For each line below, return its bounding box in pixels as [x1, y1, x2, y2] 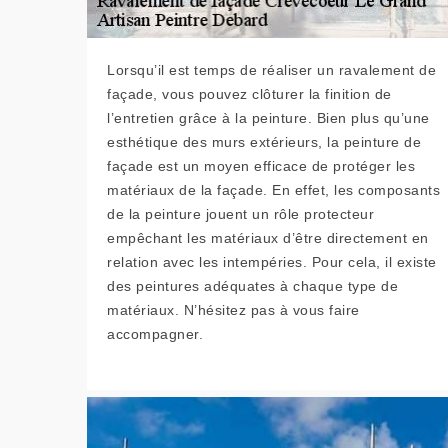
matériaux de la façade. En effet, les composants [107, 182, 440, 198]
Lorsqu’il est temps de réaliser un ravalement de [107, 62, 436, 78]
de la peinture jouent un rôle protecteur [107, 206, 374, 222]
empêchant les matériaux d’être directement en [107, 230, 429, 246]
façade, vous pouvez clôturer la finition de [107, 86, 392, 102]
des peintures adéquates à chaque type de [107, 278, 398, 294]
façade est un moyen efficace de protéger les [107, 158, 415, 174]
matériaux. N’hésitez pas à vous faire [107, 302, 360, 318]
